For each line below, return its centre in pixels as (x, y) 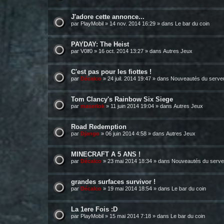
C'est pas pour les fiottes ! (111, 72)
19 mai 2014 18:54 (130, 188)
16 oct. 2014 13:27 (121, 51)
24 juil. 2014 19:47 (129, 78)
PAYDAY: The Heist (100, 44)
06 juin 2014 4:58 (126, 133)
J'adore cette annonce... (108, 17)
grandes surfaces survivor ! (113, 182)
